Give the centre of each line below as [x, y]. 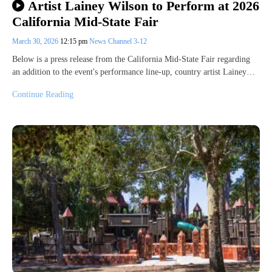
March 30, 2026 [36, 42]
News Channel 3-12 [118, 42]
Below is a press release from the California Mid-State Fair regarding [131, 59]
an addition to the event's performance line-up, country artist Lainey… [134, 72]
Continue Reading [43, 95]
